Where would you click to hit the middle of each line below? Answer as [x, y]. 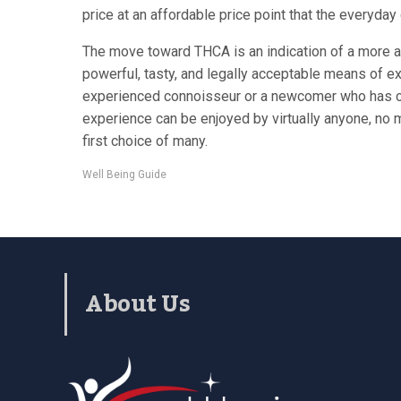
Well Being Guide [124, 174]
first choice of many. [145, 141]
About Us [137, 304]
